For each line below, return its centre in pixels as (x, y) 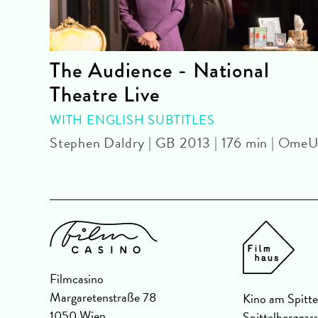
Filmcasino (77, 279)
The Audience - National (160, 71)
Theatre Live (105, 95)
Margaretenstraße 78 (103, 297)
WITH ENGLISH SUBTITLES (132, 120)
